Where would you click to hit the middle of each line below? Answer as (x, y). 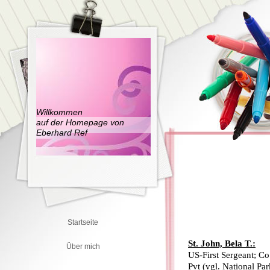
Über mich (83, 246)
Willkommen (61, 112)
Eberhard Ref (63, 132)
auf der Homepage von (82, 123)
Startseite (83, 222)
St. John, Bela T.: (222, 243)
